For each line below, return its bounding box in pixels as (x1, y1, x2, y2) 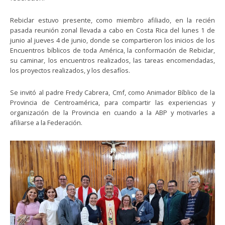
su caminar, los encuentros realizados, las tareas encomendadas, (10, 55, 215, 65)
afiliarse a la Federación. (10, 118, 82, 127)
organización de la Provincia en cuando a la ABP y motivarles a (10, 107, 215, 117)
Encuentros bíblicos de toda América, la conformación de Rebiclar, (10, 45, 215, 55)
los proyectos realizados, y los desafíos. (10, 65, 130, 75)
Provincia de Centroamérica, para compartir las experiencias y (10, 97, 215, 107)
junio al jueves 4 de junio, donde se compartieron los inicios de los (10, 35, 215, 45)
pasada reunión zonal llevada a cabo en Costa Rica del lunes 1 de (10, 25, 215, 35)
